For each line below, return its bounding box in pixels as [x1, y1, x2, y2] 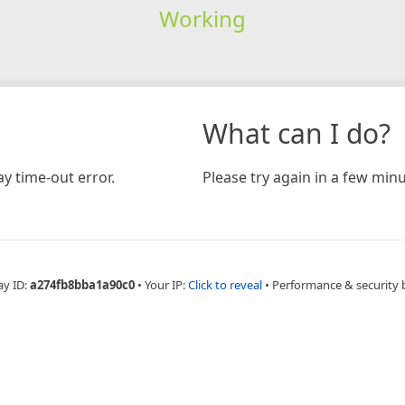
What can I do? [202, 114, 391, 152]
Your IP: [145, 276, 188, 293]
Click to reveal [188, 276, 262, 293]
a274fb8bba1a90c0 [30, 276, 135, 293]
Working [158, 3, 246, 33]
